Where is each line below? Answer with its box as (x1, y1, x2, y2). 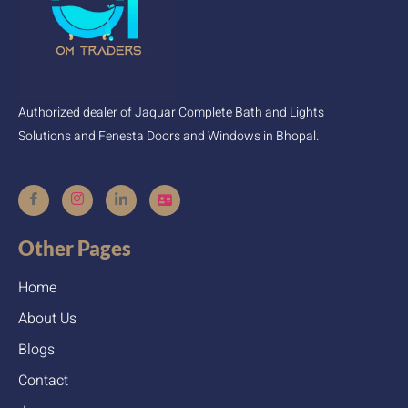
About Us (18, 307, 76, 330)
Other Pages (18, 235, 131, 260)
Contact (18, 369, 68, 392)
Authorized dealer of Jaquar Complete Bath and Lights (18, 103, 324, 123)
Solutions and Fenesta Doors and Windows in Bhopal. (18, 127, 319, 147)
